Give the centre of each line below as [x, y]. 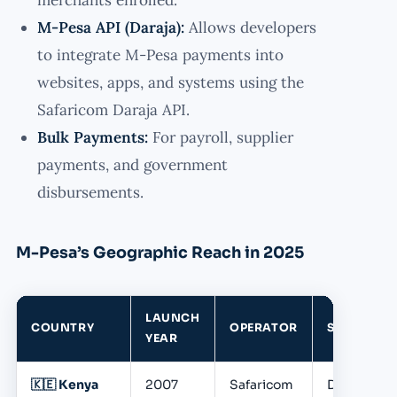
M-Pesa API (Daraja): [111, 27]
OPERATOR [264, 327]
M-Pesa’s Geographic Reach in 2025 [160, 252]
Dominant [358, 384]
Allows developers [250, 27]
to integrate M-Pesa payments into [160, 54]
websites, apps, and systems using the [171, 82]
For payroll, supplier [221, 137]
